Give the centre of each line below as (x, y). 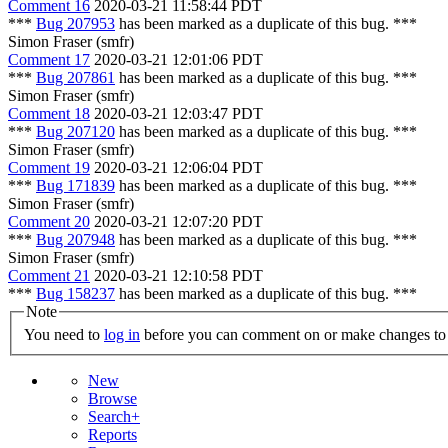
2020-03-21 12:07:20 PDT (178, 221)
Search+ (114, 417)
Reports (112, 435)
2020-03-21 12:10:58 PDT (178, 275)
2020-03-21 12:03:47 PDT (178, 113)
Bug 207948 (75, 239)
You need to (64, 335)
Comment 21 (49, 275)
